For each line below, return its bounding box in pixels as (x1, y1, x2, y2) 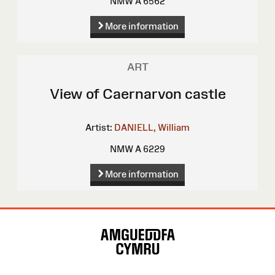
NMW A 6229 (110, 144, 165, 155)
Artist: (85, 122, 112, 133)
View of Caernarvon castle (49, 85, 226, 103)
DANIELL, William (114, 122, 190, 133)
